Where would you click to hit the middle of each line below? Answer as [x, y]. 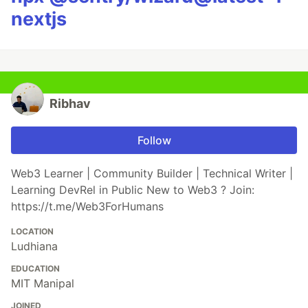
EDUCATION [35, 268]
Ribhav [70, 103]
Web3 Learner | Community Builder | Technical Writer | [152, 173]
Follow [154, 140]
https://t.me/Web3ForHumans [87, 206]
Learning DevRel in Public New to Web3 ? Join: [133, 189]
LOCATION [32, 231]
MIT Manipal [43, 283]
